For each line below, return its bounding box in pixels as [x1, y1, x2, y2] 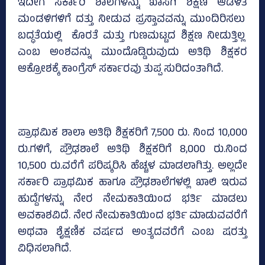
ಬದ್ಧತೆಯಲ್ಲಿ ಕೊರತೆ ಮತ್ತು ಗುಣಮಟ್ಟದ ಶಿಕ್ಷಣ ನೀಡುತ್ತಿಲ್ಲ [18, 28, 247, 46]
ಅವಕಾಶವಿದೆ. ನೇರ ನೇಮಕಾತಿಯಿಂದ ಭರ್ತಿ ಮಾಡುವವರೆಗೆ [18, 208, 247, 226]
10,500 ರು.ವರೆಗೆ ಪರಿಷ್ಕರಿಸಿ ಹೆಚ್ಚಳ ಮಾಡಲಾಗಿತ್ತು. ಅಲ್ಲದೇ [18, 158, 247, 176]
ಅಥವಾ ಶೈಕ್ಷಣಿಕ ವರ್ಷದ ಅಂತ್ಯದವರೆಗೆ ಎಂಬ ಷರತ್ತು [18, 224, 247, 243]
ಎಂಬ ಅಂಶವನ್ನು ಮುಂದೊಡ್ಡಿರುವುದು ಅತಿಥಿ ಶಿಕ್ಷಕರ [18, 44, 247, 63]
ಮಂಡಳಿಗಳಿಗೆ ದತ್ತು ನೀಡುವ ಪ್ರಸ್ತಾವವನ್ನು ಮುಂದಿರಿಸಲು [18, 11, 247, 30]
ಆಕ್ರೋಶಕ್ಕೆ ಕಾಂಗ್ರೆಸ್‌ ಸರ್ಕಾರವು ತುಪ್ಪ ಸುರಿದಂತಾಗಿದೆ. [18, 61, 223, 79]
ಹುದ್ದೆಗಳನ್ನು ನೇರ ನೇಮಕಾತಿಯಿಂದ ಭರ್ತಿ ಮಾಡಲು [18, 191, 247, 209]
